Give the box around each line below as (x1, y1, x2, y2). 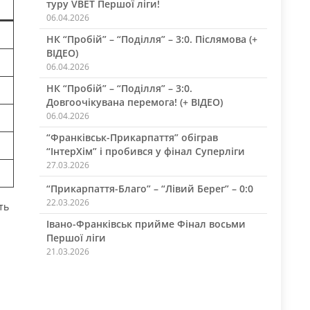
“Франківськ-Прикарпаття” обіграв (46, 131, 218, 144)
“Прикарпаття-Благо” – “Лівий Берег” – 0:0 (46, 182, 253, 195)
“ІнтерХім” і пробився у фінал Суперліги (46, 145, 245, 158)
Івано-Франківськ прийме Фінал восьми (46, 217, 246, 230)
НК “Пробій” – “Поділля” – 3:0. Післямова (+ (46, 33, 257, 46)
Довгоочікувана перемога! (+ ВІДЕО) (46, 95, 223, 109)
